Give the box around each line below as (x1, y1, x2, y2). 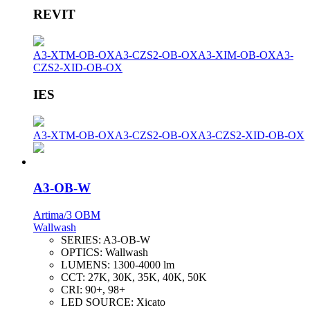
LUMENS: (61, 259, 113, 271)
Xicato (136, 296, 165, 309)
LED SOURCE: (61, 296, 136, 309)
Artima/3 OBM (33, 209, 100, 221)
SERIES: (61, 234, 103, 246)
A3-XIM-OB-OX (198, 49, 276, 62)
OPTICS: (61, 246, 105, 259)
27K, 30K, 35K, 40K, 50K (88, 271, 207, 284)
